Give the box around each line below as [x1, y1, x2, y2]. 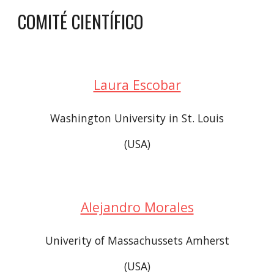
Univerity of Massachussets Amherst [45, 233, 229, 248]
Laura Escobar [93, 76, 181, 94]
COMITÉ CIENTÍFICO [18, 8, 144, 34]
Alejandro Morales [80, 198, 194, 216]
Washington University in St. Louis [50, 111, 224, 125]
